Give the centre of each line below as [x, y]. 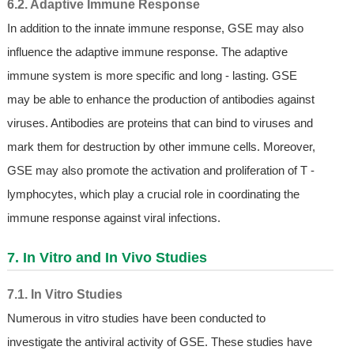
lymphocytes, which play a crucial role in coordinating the [153, 194]
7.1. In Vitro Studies [64, 294]
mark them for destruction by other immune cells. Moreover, [161, 146]
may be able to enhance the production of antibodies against [160, 99]
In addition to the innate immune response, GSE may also [155, 28]
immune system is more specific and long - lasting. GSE [152, 75]
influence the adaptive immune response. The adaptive [147, 51]
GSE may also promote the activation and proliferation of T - [160, 170]
